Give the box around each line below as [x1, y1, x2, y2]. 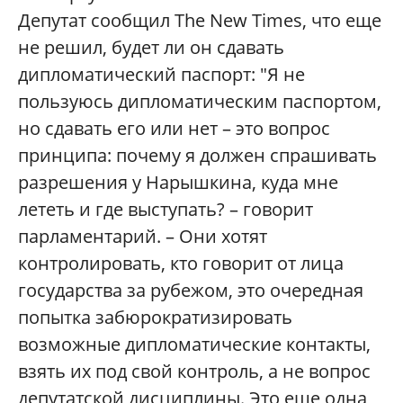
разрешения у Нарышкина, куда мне [18, 170, 338, 195]
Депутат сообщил [18, 8, 175, 33]
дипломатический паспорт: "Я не [18, 62, 305, 87]
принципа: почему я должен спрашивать [18, 143, 377, 168]
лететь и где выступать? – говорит [18, 197, 313, 222]
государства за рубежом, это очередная [18, 278, 363, 303]
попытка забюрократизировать [18, 305, 292, 330]
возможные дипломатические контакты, [18, 332, 371, 357]
